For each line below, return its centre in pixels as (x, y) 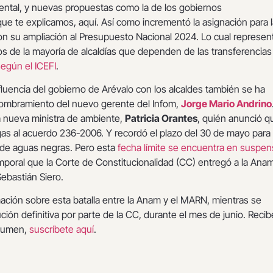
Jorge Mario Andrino (226, 104)
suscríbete (51, 229)
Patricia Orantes (161, 119)
